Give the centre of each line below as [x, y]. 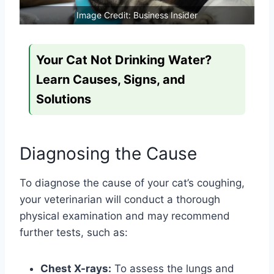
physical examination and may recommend [125, 216]
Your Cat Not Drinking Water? [124, 60]
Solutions [64, 99]
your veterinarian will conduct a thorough [120, 199]
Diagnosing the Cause [108, 153]
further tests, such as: [74, 232]
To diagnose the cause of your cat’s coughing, [132, 183]
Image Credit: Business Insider [137, 15]
